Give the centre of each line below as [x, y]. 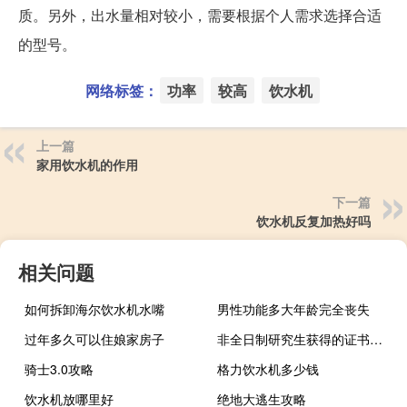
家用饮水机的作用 [87, 165]
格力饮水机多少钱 [268, 369]
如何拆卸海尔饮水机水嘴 [94, 309]
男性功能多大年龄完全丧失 [294, 309]
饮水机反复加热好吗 [313, 221]
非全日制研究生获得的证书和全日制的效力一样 [377, 339]
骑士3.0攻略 [59, 369]
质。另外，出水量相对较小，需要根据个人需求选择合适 [200, 15]
